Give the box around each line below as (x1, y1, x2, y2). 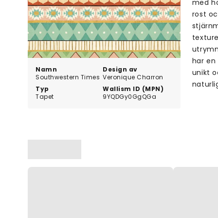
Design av (103, 65, 138, 73)
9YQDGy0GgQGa (103, 92, 157, 101)
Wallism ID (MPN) (103, 84, 164, 93)
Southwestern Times (36, 73, 100, 81)
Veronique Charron (103, 73, 163, 81)
